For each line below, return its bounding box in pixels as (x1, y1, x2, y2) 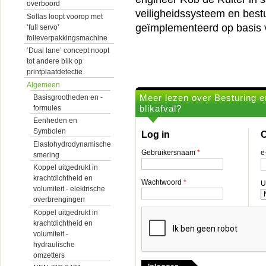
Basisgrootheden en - (33, 93, 103, 102)
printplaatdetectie (27, 68, 83, 77)
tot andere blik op (27, 57, 83, 66)
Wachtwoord (141, 178, 183, 186)
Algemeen (27, 80, 60, 89)
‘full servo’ (27, 23, 59, 31)
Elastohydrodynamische (33, 140, 111, 148)
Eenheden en (33, 116, 77, 125)
